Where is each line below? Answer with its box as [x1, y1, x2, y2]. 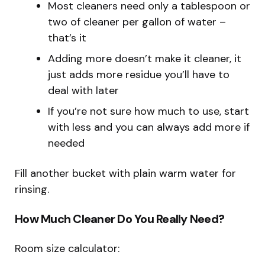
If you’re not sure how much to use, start [48, 104, 249, 119]
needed [48, 136, 85, 151]
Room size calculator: [15, 241, 119, 256]
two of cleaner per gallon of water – [48, 15, 226, 30]
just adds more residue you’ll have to [48, 67, 230, 82]
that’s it [48, 31, 86, 46]
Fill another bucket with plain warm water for [15, 166, 236, 181]
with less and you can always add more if [48, 120, 250, 135]
